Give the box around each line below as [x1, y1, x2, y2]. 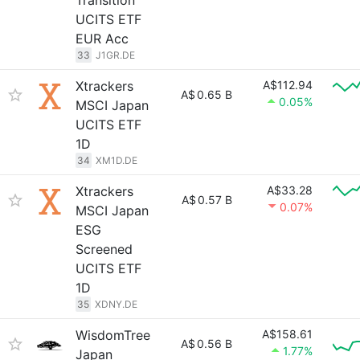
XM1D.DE [96, 154, 137, 166]
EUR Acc [76, 31, 129, 47]
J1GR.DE [96, 49, 135, 61]
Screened [76, 241, 133, 257]
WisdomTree [76, 327, 150, 343]
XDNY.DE [95, 298, 137, 310]
